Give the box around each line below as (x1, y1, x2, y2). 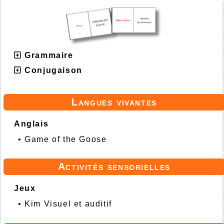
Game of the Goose (24, 134, 107, 143)
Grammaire (24, 50, 73, 59)
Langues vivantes (71, 96, 157, 107)
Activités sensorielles (57, 160, 171, 172)
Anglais (14, 119, 49, 128)
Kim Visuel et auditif (24, 199, 112, 208)
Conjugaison (24, 65, 82, 74)
